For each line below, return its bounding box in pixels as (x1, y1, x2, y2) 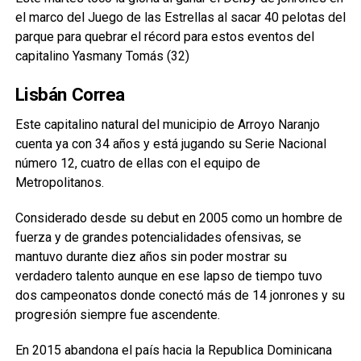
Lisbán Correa (15, 83, 125, 105)
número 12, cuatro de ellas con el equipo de (15, 155, 260, 171)
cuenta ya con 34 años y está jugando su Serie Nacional (15, 135, 326, 151)
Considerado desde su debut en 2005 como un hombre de (15, 210, 342, 226)
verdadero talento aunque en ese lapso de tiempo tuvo (15, 268, 322, 284)
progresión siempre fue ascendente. (15, 306, 220, 322)
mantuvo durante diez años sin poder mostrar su (15, 248, 287, 264)
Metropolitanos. (15, 174, 104, 190)
